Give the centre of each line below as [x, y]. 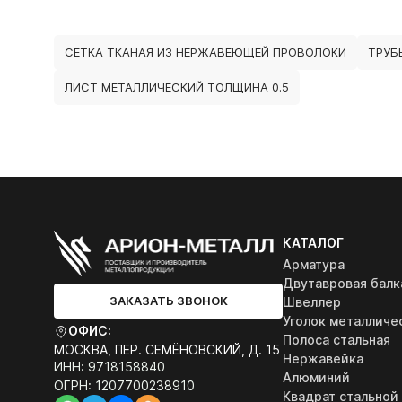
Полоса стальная [336, 340]
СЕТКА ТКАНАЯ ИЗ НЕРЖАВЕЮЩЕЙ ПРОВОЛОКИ [205, 52]
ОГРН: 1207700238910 [124, 385]
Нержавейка [323, 358]
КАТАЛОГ [313, 243]
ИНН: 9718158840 [109, 366]
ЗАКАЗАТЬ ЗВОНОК [168, 300]
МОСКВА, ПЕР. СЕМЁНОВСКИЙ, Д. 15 [167, 349]
